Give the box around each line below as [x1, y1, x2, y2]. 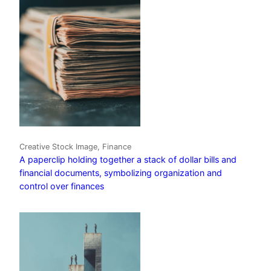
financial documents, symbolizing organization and [19, 167, 222, 178]
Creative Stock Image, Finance [19, 142, 131, 151]
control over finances [19, 180, 104, 191]
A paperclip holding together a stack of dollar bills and [19, 154, 237, 165]
